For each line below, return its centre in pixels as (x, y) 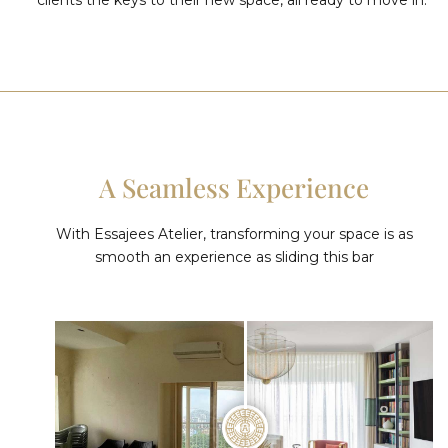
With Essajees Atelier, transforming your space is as (234, 233)
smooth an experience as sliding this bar (234, 256)
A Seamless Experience (234, 187)
